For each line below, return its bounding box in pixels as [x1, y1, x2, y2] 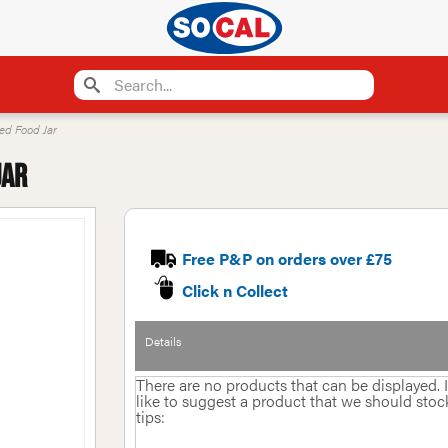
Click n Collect [181, 279, 288, 302]
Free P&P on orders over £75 [181, 247, 392, 270]
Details [145, 332, 182, 350]
